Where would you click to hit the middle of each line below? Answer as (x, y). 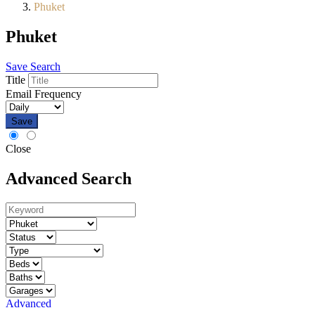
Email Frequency (44, 94)
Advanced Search (69, 178)
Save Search (33, 66)
